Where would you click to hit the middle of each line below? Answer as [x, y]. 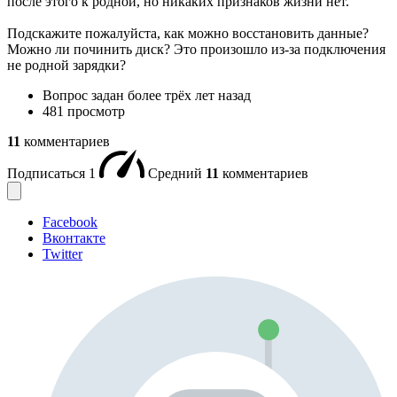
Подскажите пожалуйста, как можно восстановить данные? [188, 34]
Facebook [70, 222]
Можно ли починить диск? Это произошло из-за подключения [196, 50]
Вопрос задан [85, 96]
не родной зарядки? [66, 66]
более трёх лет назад [189, 96]
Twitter [62, 254]
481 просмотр [84, 112]
